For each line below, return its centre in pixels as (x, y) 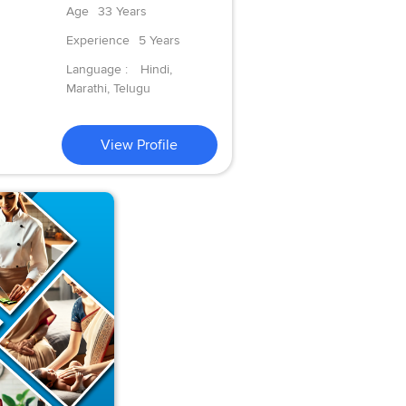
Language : (98, 69)
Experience (97, 40)
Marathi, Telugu (108, 88)
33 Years (122, 11)
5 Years (159, 40)
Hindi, (156, 69)
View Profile (140, 145)
